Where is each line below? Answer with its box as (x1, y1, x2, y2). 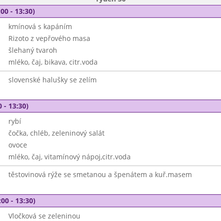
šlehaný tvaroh (8, 45, 57, 55)
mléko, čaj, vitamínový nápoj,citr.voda (8, 152, 131, 161)
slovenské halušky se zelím (8, 75, 97, 84)
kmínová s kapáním (8, 22, 72, 31)
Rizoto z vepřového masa (8, 34, 90, 43)
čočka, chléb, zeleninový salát (8, 128, 105, 138)
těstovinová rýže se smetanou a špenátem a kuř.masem (8, 170, 192, 179)
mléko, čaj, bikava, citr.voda (8, 57, 98, 67)
